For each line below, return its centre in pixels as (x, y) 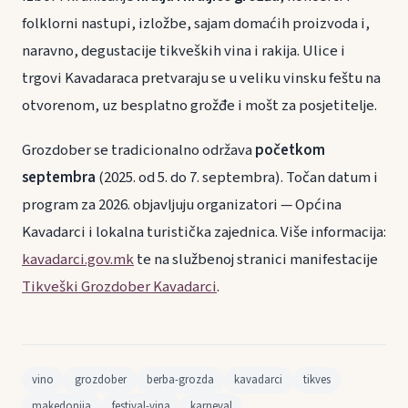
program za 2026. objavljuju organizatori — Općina (182, 205)
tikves (316, 380)
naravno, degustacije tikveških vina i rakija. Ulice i (184, 51)
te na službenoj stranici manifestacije (256, 260)
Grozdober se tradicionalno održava (138, 151)
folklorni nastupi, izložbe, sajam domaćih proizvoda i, (196, 24)
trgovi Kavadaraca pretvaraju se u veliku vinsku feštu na (201, 79)
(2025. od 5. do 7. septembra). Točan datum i (237, 178)
